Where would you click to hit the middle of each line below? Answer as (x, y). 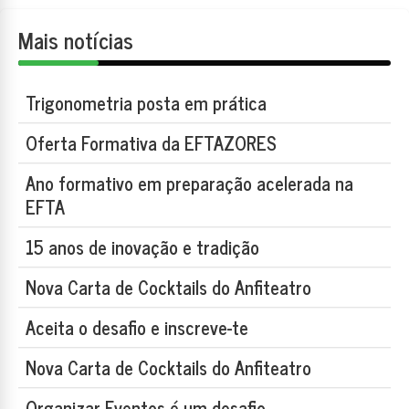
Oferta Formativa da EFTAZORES (151, 143)
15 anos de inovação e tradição (142, 247)
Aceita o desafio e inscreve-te (137, 328)
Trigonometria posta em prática (146, 103)
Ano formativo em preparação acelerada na (189, 184)
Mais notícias (76, 40)
